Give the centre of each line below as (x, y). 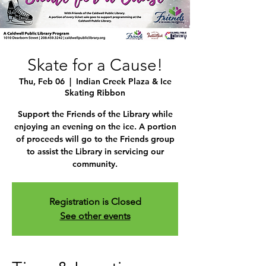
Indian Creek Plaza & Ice (123, 81)
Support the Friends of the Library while (95, 114)
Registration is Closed (95, 202)
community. (95, 164)
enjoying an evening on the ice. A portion (95, 126)
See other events (95, 216)
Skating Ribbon (95, 93)
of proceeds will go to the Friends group (95, 139)
